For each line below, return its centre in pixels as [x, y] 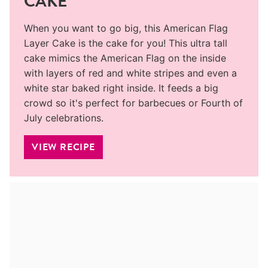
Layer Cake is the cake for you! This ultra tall [126, 43]
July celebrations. [65, 118]
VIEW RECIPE [63, 147]
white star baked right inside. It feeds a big [121, 88]
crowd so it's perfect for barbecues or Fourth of [133, 103]
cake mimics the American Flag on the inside [125, 58]
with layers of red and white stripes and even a [130, 73]
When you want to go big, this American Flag [126, 28]
